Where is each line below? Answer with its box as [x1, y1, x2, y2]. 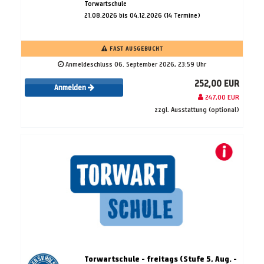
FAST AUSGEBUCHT [107, 44, 163, 52]
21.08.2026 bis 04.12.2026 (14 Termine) [84, 10, 200, 19]
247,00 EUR [203, 92, 239, 101]
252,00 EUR [194, 77, 239, 89]
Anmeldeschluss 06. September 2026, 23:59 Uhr [64, 59, 206, 68]
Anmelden [54, 83, 88, 93]
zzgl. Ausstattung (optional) [154, 104, 239, 114]
